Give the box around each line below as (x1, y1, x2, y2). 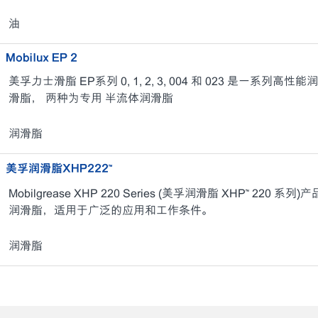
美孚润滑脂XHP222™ (5, 162, 112, 175)
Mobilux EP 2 (5, 51, 77, 64)
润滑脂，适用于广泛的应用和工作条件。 (8, 204, 213, 217)
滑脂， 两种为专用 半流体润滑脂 (8, 92, 173, 105)
